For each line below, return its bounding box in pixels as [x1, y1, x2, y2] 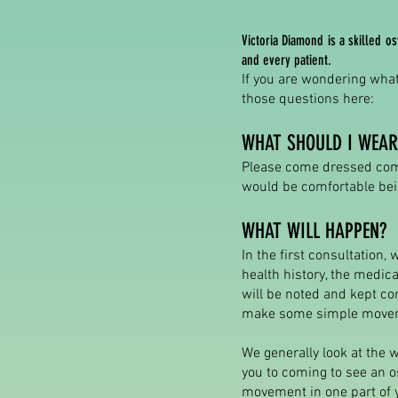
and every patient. [242, 52, 331, 68]
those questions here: [242, 91, 374, 108]
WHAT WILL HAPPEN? [242, 219, 386, 243]
